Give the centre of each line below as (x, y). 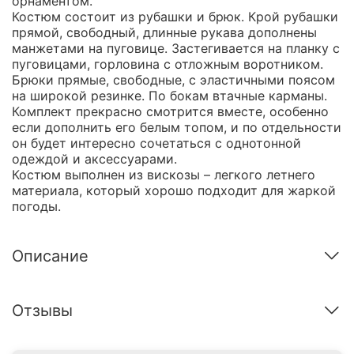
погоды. (36, 206)
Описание (50, 256)
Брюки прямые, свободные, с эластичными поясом (173, 79)
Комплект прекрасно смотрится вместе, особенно (170, 111)
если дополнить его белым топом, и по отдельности (177, 127)
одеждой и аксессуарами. (94, 158)
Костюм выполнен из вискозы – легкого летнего (164, 174)
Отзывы (42, 311)
